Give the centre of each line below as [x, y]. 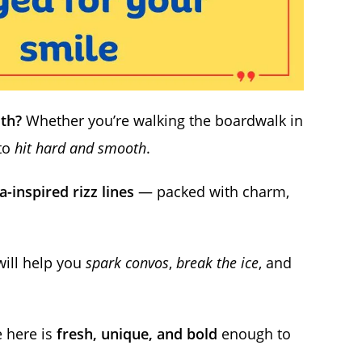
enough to [254, 334]
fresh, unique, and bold [137, 334]
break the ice [217, 263]
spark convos [127, 263]
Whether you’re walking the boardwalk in [162, 121]
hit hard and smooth [80, 148]
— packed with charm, [212, 192]
